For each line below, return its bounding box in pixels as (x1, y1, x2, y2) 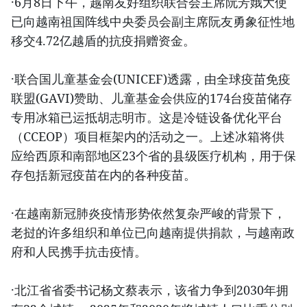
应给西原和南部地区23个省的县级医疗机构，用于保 (11, 147, 296, 164)
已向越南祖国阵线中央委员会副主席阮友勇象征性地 (11, 13, 295, 30)
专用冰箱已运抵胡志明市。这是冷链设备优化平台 (11, 109, 282, 126)
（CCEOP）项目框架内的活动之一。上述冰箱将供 (11, 128, 284, 145)
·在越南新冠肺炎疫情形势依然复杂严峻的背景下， (11, 205, 286, 222)
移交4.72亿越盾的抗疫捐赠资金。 (11, 32, 195, 49)
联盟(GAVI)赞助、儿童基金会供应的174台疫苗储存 (11, 90, 292, 107)
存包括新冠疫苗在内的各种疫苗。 (11, 167, 196, 184)
